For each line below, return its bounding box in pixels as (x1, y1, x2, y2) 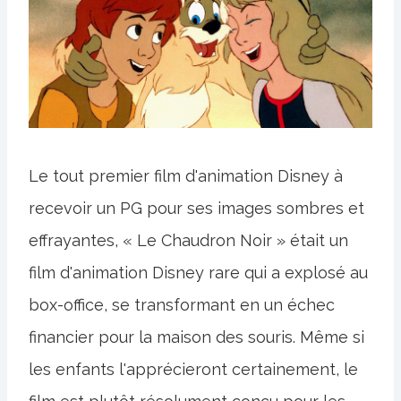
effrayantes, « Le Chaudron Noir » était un (29, 230, 348, 250)
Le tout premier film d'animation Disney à (29, 166, 343, 185)
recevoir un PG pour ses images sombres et (29, 198, 364, 218)
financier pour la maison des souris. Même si (29, 327, 364, 346)
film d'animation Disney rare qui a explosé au (29, 262, 368, 282)
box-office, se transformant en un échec (29, 294, 335, 314)
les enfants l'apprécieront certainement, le (29, 359, 358, 379)
